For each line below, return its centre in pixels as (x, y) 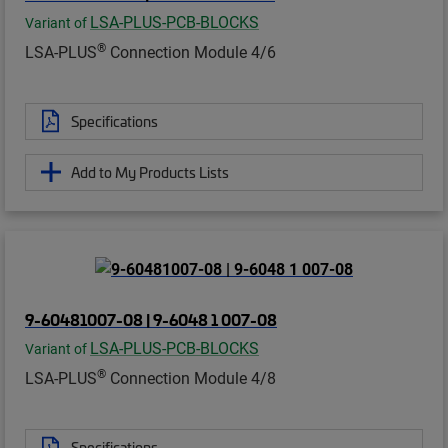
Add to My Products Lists (150, 171)
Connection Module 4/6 (191, 51)
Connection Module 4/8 (191, 378)
